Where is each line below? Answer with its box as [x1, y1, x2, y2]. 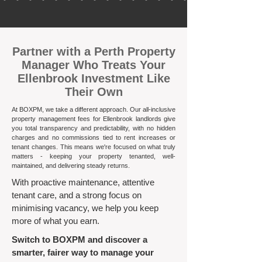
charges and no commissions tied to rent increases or [12, 134, 175, 141]
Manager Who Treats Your [22, 58, 166, 71]
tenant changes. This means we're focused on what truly [12, 143, 175, 150]
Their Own [64, 85, 123, 98]
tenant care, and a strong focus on [12, 190, 142, 200]
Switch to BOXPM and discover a [12, 235, 147, 244]
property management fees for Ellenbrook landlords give [12, 115, 175, 122]
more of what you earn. [12, 216, 99, 226]
